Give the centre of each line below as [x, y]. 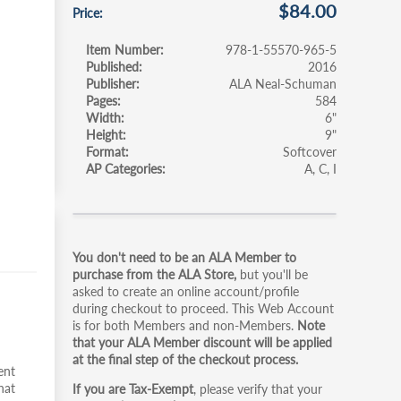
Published [112, 67]
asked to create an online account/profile [186, 291]
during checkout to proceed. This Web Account [203, 308]
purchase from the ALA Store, [156, 274]
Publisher [111, 84]
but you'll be [274, 274]
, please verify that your [258, 389]
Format [106, 152]
